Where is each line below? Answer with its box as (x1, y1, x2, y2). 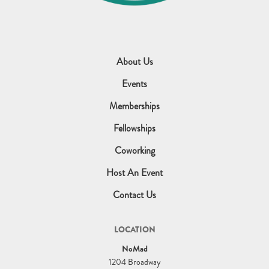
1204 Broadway (108, 255, 161, 268)
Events (122, 76, 147, 91)
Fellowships (113, 121, 156, 135)
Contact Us (113, 187, 156, 202)
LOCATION (113, 223, 156, 235)
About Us (116, 54, 153, 68)
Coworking (114, 143, 155, 157)
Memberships (109, 98, 160, 113)
